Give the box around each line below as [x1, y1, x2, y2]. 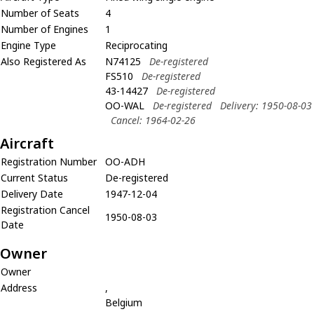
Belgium [105, 295, 142, 309]
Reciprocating [105, 38, 168, 52]
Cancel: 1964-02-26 [111, 113, 196, 127]
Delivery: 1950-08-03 [220, 98, 312, 112]
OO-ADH [105, 154, 145, 168]
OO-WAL [105, 98, 144, 112]
